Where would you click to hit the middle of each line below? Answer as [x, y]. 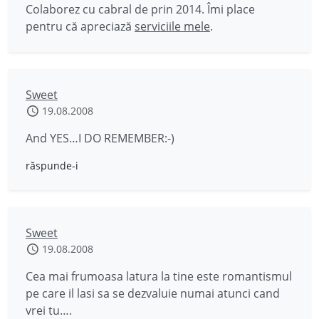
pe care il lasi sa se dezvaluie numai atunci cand [153, 293]
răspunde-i [52, 166]
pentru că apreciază [80, 26]
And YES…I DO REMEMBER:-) [100, 138]
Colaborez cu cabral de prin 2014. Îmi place [140, 9]
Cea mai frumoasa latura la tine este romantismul [159, 276]
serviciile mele [172, 26]
